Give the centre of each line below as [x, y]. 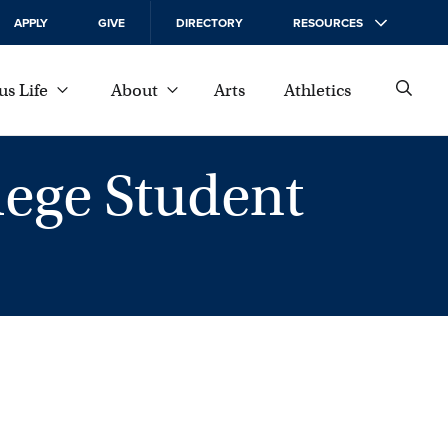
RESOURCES [328, 22]
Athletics [317, 90]
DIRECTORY [209, 22]
